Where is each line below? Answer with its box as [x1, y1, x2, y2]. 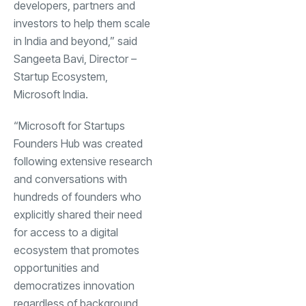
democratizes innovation [14, 278, 135, 292]
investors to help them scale [14, 16, 150, 30]
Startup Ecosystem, [14, 69, 108, 83]
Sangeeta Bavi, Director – [14, 51, 137, 66]
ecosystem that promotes [14, 242, 139, 257]
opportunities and [14, 260, 99, 275]
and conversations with [14, 171, 127, 186]
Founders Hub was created [14, 136, 143, 150]
